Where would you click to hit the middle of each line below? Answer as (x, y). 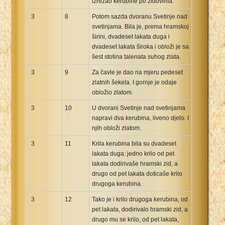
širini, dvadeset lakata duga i (131, 36)
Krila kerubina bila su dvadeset (134, 143)
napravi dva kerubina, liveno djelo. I (140, 118)
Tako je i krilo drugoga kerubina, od (140, 199)
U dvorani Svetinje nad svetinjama (139, 108)
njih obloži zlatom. (117, 128)
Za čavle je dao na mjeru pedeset (137, 72)
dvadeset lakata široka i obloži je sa (140, 46)
